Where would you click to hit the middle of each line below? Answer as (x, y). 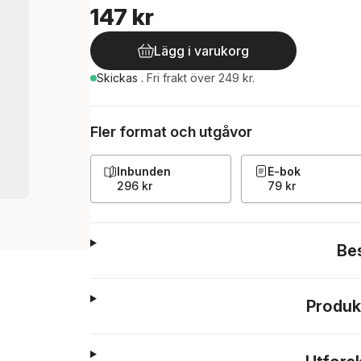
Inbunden (144, 171)
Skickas (119, 78)
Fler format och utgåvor (171, 132)
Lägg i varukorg (201, 51)
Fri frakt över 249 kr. (201, 78)
